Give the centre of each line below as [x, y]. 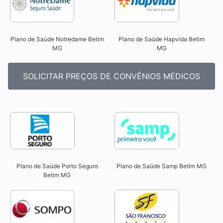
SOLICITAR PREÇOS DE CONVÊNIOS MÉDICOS [111, 76]
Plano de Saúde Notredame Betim [57, 39]
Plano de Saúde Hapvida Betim [162, 39]
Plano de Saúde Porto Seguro [57, 166]
